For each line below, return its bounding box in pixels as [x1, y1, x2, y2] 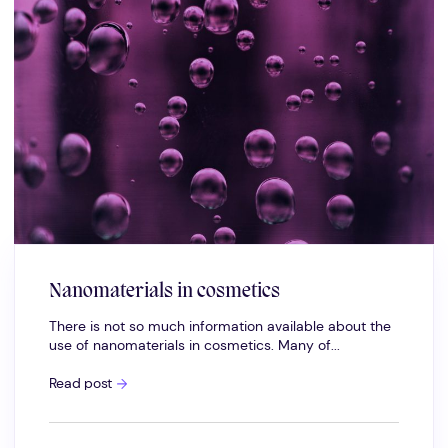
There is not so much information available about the [48, 318, 391, 336]
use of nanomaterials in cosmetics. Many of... [48, 337, 340, 355]
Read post [48, 374, 113, 392]
